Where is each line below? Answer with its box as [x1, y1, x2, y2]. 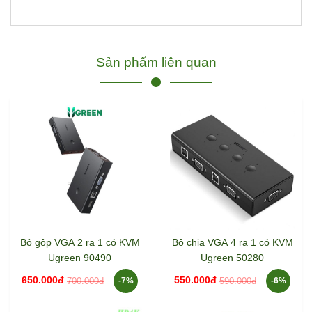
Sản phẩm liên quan [95, 54, 217, 70]
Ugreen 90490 [48, 252, 111, 264]
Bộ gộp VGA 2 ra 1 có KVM [19, 237, 140, 249]
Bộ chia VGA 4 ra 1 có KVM [171, 237, 293, 249]
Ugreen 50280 [201, 252, 264, 264]
